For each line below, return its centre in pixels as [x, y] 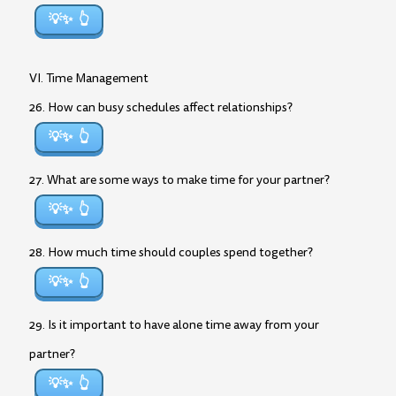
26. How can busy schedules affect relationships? [161, 107]
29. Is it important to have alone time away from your [174, 325]
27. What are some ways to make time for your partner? [179, 180]
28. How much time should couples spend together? [171, 252]
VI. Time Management [89, 78]
